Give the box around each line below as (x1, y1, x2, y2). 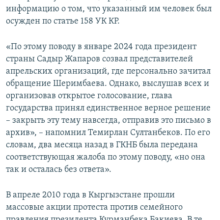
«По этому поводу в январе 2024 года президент (6, 42, 196, 52)
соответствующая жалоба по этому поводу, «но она (6, 153, 205, 163)
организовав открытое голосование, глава (6, 91, 172, 101)
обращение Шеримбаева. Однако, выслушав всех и (6, 79, 209, 89)
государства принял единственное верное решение (6, 104, 211, 113)
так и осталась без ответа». (6, 165, 111, 175)
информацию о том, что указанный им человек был (6, 4, 212, 14)
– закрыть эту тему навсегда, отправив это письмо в (6, 116, 211, 126)
